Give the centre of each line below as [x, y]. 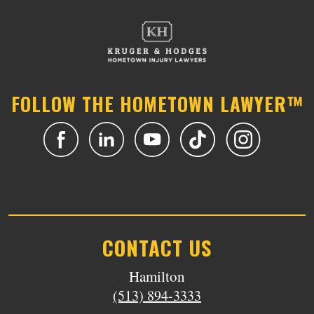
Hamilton [157, 276]
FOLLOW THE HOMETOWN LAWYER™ [157, 104]
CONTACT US [157, 247]
